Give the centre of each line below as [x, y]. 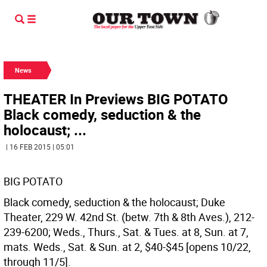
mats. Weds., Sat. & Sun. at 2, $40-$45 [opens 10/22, [127, 247]
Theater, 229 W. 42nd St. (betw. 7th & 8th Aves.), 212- [129, 217]
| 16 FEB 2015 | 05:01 [40, 147]
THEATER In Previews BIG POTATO [116, 99]
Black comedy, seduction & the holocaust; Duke [114, 202]
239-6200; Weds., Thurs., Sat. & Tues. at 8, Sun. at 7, [126, 232]
